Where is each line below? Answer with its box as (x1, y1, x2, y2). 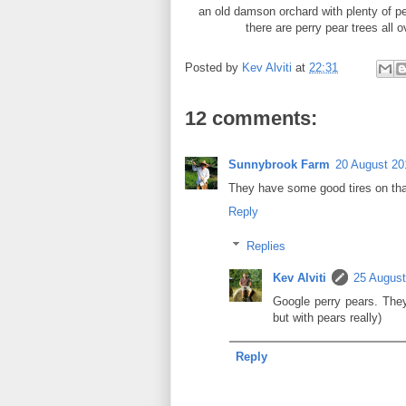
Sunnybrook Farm (228, 157, 330, 171)
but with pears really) (273, 311, 382, 325)
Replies (246, 239, 285, 254)
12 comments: (185, 106, 317, 130)
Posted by (185, 60, 242, 74)
